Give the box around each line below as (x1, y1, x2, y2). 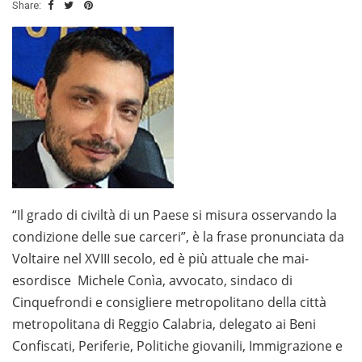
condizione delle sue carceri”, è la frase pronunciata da (12, 228, 344, 246)
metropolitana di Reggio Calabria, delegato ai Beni (12, 315, 316, 334)
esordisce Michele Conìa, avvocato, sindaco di (12, 271, 293, 290)
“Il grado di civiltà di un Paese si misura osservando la (12, 206, 337, 225)
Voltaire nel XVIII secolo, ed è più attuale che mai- (12, 250, 309, 268)
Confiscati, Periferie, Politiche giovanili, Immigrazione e (12, 337, 343, 356)
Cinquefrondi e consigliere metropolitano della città (12, 293, 326, 312)
